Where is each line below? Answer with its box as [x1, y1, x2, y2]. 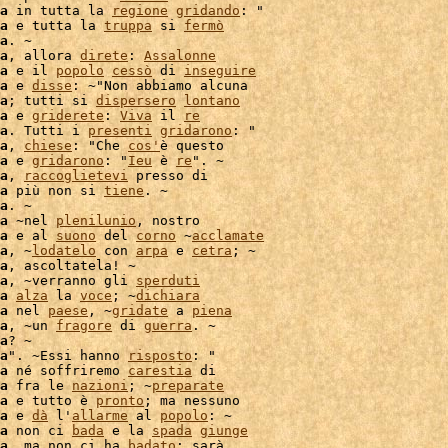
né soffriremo [8, 363, 128, 378]
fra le [8, 378, 72, 393]
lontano [184, 93, 240, 108]
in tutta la [8, 3, 112, 18]
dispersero [96, 93, 176, 108]
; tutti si [8, 93, 96, 108]
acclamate [192, 228, 264, 243]
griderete [32, 108, 104, 123]
